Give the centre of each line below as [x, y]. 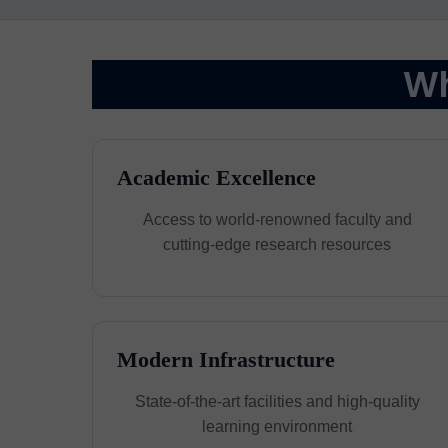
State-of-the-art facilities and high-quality [277, 401]
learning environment [277, 426]
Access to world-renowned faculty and [277, 219]
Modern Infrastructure [226, 359]
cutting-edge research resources [277, 244]
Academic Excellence [216, 177]
